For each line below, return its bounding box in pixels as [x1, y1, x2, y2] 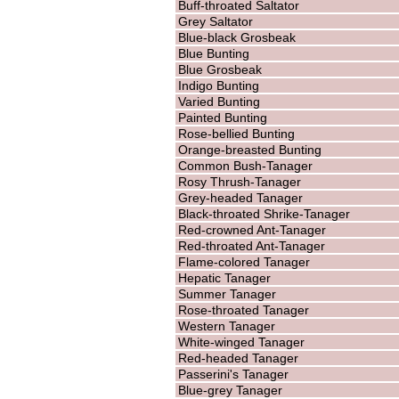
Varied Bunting [177, 94, 260, 109]
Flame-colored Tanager [177, 254, 310, 269]
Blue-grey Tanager [177, 382, 282, 397]
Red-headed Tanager [177, 350, 298, 365]
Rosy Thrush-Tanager [177, 174, 301, 189]
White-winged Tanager [177, 334, 305, 349]
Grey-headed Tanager [177, 190, 303, 205]
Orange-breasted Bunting [177, 142, 322, 157]
